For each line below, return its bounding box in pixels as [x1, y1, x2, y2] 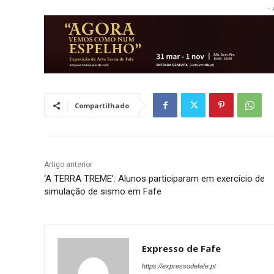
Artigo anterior [44, 160, 92, 169]
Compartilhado [75, 101, 129, 111]
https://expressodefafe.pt [142, 262, 216, 270]
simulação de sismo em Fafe [44, 186, 161, 198]
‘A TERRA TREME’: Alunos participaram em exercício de [44, 173, 265, 185]
